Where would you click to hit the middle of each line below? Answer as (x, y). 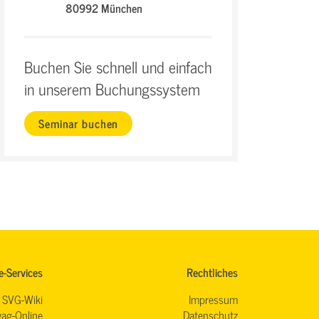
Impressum (213, 299)
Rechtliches (212, 272)
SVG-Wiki (22, 299)
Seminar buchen (79, 123)
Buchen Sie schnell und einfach (118, 67)
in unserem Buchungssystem (112, 89)
